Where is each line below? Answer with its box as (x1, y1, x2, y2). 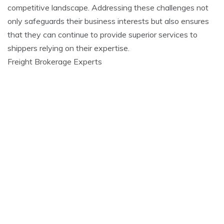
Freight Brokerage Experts (7, 56, 102, 66)
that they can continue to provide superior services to (7, 29, 197, 39)
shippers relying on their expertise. (7, 42, 129, 53)
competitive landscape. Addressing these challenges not (7, 2, 208, 12)
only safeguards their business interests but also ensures (7, 15, 209, 26)
